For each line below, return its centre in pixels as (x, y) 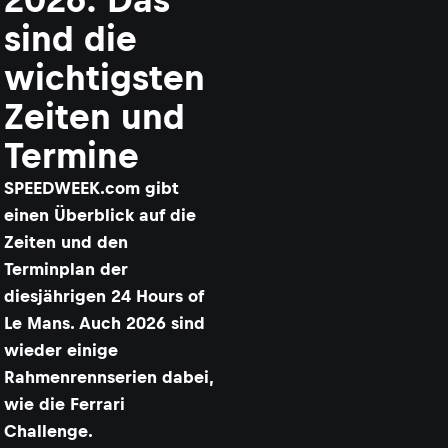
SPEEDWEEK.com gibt (91, 188)
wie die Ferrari (64, 404)
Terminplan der (66, 269)
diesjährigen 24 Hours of (104, 296)
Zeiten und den (66, 242)
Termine (71, 155)
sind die (70, 38)
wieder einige (61, 350)
